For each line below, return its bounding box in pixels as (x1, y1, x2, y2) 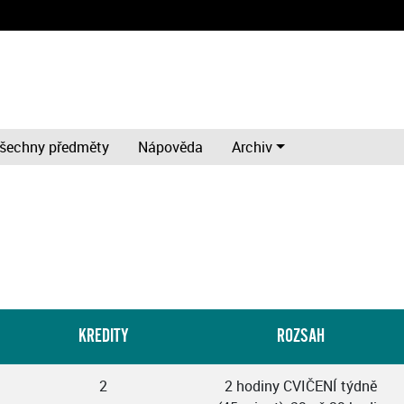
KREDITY (78, 326, 129, 347)
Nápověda (138, 137, 203, 158)
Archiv (232, 137, 272, 158)
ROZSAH (277, 326, 325, 347)
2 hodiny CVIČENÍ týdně (225, 376, 377, 397)
